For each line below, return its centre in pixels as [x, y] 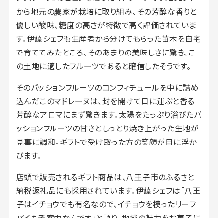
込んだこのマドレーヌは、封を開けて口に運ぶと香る [105, 100]
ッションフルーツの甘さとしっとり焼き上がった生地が [107, 128]
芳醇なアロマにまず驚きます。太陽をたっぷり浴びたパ [109, 114]
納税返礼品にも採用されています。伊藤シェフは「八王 [108, 190]
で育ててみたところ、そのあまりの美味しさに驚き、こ [106, 52]
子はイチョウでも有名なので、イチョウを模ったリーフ [106, 204]
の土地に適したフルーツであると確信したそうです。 [103, 65]
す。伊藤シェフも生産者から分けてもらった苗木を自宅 [109, 38]
